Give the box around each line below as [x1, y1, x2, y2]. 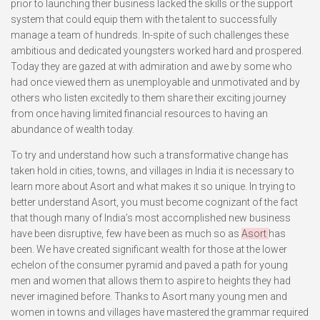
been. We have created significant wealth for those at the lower [11, 244, 287, 255]
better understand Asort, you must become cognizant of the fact [11, 196, 298, 208]
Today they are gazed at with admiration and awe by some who [11, 61, 292, 72]
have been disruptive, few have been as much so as [11, 228, 241, 239]
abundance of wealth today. [11, 124, 134, 135]
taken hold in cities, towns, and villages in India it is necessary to [11, 165, 294, 176]
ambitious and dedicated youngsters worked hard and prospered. [11, 45, 304, 56]
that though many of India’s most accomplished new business [11, 212, 291, 224]
